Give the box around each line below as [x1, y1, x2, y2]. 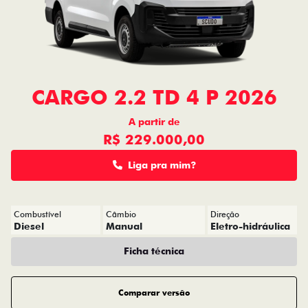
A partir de [128, 115, 180, 127]
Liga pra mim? [127, 159, 196, 170]
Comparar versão [118, 287, 190, 298]
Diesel [14, 220, 44, 232]
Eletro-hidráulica [210, 220, 291, 232]
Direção [210, 208, 240, 219]
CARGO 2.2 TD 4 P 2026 [31, 84, 277, 109]
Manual [105, 220, 142, 232]
